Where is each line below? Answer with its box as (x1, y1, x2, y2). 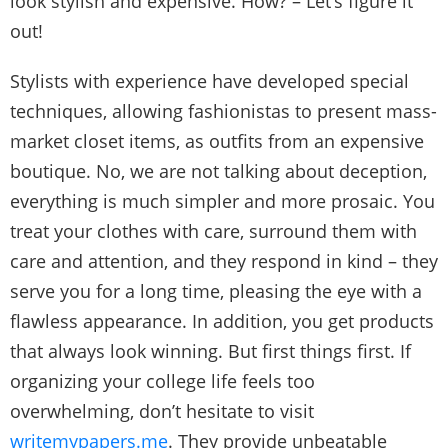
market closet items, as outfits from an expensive (10, 128, 424, 153)
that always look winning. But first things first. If (10, 338, 411, 363)
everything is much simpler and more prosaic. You (10, 188, 435, 213)
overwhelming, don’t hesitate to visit (10, 398, 314, 423)
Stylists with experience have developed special (10, 68, 409, 93)
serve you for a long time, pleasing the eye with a (10, 278, 422, 303)
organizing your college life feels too (10, 368, 315, 393)
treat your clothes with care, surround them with (10, 218, 417, 243)
